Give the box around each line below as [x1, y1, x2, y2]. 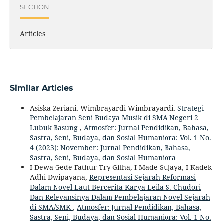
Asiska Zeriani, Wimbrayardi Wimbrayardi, [29, 103, 177, 113]
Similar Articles [9, 83, 73, 93]
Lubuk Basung [29, 123, 80, 133]
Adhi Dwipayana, [29, 172, 89, 182]
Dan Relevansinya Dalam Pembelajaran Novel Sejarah [29, 192, 210, 202]
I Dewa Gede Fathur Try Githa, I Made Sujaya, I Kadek [29, 163, 212, 172]
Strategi [177, 103, 204, 113]
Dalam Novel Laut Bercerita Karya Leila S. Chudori [29, 182, 201, 192]
